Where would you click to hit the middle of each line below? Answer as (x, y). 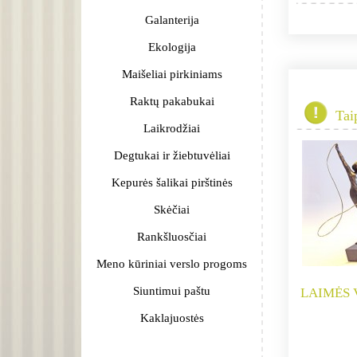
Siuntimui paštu (172, 291)
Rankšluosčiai (172, 237)
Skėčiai (172, 210)
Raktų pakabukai (172, 101)
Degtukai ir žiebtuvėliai (172, 155)
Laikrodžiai (172, 128)
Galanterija (172, 20)
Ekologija (172, 47)
